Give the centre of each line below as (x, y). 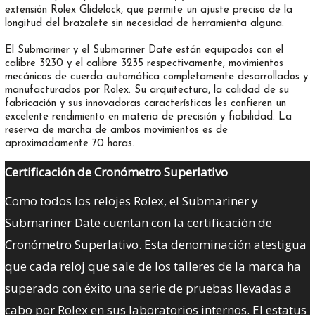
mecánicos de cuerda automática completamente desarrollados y (156, 77)
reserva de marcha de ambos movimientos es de (116, 131)
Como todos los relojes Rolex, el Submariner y (131, 200)
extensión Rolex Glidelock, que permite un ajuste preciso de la (148, 11)
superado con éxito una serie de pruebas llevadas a (148, 288)
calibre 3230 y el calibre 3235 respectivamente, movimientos (144, 64)
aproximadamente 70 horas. (69, 144)
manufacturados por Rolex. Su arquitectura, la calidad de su (147, 91)
